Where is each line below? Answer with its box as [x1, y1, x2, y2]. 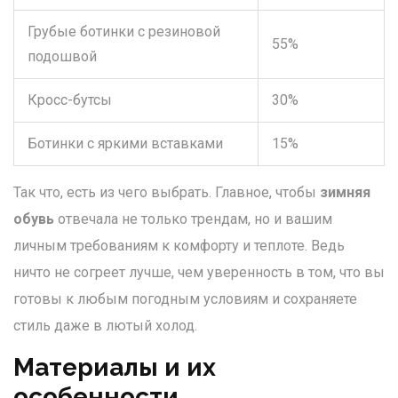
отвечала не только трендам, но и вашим [54, 211, 332, 228]
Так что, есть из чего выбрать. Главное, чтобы [13, 184, 320, 202]
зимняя [320, 184, 370, 202]
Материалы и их [13, 353, 216, 383]
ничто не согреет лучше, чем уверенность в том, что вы [13, 264, 385, 282]
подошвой [28, 48, 97, 66]
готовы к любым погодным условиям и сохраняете [13, 291, 357, 308]
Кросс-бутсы [28, 92, 112, 109]
